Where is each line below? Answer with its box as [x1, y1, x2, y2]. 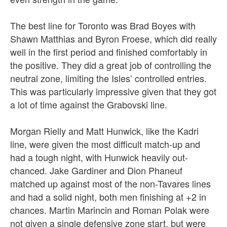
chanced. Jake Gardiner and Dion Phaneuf [10, 164, 182, 177]
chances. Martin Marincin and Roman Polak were [10, 203, 209, 217]
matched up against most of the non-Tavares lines [10, 177, 211, 191]
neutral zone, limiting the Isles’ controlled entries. [10, 71, 207, 85]
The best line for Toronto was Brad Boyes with [10, 19, 196, 32]
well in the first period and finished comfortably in [10, 45, 207, 59]
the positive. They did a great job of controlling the [10, 58, 211, 72]
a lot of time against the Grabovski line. [10, 98, 167, 111]
